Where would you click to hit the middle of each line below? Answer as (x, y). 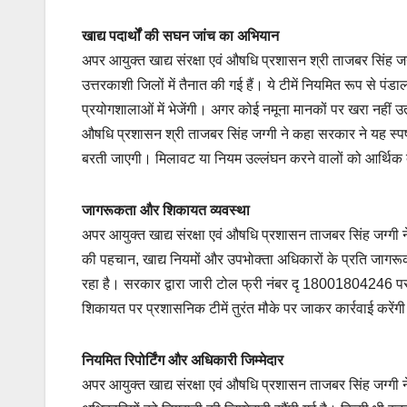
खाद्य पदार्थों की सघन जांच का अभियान (180, 35)
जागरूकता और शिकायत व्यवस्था (166, 210)
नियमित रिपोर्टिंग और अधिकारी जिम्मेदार (183, 360)
